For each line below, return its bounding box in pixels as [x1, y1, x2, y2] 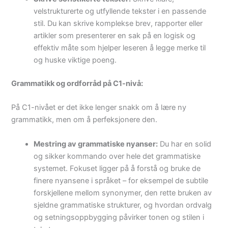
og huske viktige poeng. [34, 55, 117, 65]
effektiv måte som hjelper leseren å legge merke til [34, 43, 206, 52]
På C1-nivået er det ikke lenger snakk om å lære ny [11, 103, 187, 112]
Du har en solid [158, 139, 212, 149]
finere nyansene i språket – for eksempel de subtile [34, 176, 209, 185]
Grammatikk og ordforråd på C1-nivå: [11, 78, 144, 88]
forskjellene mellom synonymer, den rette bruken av [34, 188, 212, 197]
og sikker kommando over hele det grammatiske [34, 151, 201, 161]
